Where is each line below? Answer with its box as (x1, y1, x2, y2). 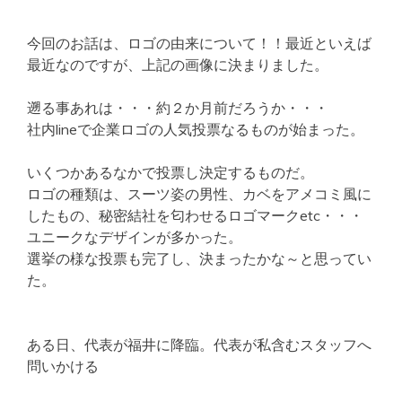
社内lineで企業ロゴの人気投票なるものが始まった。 (27, 119, 364, 138)
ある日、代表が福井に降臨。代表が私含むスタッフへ (27, 335, 371, 354)
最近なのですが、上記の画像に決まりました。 (27, 55, 328, 74)
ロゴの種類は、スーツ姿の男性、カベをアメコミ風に (27, 184, 371, 203)
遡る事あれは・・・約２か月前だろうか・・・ (27, 98, 328, 117)
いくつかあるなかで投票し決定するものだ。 (27, 162, 314, 181)
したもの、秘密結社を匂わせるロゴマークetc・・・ (27, 205, 363, 224)
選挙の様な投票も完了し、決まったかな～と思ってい (27, 249, 371, 267)
